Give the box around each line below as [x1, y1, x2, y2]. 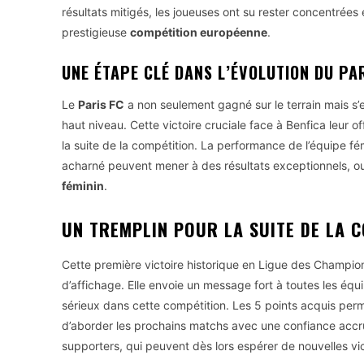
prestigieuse [62, 24, 130, 39]
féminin [62, 178, 104, 193]
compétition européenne [130, 24, 267, 39]
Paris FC [78, 97, 124, 111]
